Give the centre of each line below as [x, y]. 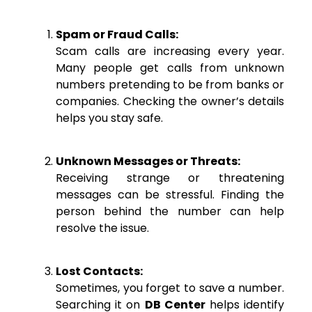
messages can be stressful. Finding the [170, 195]
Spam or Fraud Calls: [117, 34]
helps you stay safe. [109, 118]
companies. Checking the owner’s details [170, 101]
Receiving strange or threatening [170, 178]
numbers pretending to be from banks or [170, 84]
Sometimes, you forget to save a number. [170, 288]
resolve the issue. [102, 228]
